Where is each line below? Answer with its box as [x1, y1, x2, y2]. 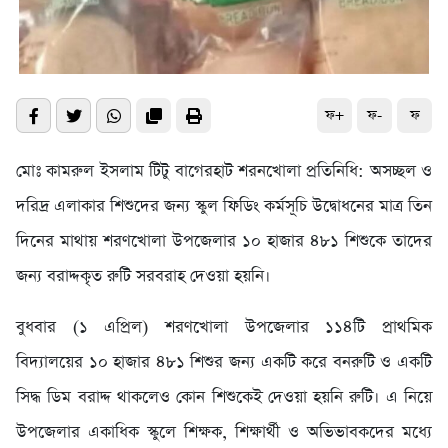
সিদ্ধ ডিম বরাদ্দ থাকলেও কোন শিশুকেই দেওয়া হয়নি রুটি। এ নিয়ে [16, 386, 432, 410]
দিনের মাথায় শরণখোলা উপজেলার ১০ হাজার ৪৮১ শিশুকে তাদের [16, 230, 432, 254]
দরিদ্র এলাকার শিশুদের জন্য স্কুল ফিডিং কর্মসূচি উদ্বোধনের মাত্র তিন [16, 195, 432, 219]
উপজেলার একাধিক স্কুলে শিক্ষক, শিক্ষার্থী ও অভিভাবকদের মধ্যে [16, 421, 432, 445]
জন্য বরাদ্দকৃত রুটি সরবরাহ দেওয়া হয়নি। [16, 265, 270, 289]
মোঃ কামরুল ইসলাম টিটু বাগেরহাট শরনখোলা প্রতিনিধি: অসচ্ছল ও [16, 160, 432, 184]
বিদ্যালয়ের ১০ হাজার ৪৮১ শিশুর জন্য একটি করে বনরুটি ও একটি [16, 351, 432, 375]
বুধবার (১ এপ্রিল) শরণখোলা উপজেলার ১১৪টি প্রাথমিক [16, 316, 432, 340]
